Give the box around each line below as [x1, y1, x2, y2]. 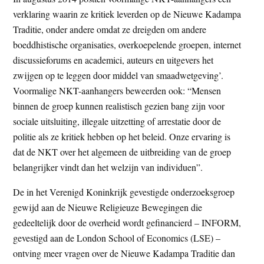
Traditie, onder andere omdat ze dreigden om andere [13, 22, 207, 35]
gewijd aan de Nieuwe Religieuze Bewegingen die [13, 200, 203, 213]
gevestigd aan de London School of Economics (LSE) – [13, 231, 221, 244]
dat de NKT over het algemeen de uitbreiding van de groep [13, 145, 232, 158]
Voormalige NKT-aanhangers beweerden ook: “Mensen [13, 84, 222, 97]
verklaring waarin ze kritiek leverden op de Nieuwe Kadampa [13, 7, 242, 20]
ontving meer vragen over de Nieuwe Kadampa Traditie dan [13, 246, 236, 259]
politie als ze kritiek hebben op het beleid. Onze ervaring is [13, 130, 231, 143]
